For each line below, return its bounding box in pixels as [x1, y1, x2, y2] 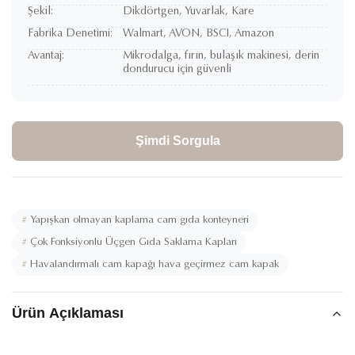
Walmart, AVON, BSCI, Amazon [123, 29, 274, 40]
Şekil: [28, 6, 53, 17]
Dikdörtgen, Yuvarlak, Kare [123, 6, 254, 17]
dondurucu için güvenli [123, 64, 231, 75]
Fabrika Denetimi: [28, 29, 113, 40]
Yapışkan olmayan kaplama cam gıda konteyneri [30, 215, 249, 225]
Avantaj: [28, 51, 64, 62]
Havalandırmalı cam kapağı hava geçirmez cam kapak [30, 259, 279, 269]
